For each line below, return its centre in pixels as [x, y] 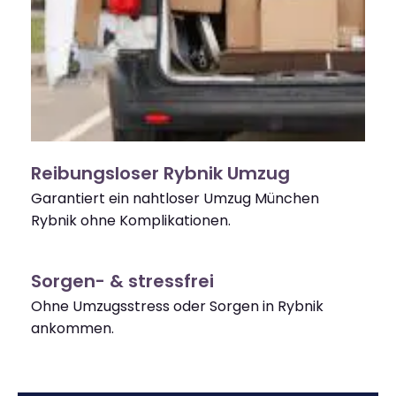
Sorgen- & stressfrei [122, 282]
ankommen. [72, 329]
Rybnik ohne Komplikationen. [131, 221]
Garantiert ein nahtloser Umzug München [175, 199]
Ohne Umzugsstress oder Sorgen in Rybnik [177, 307]
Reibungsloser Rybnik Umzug [160, 174]
